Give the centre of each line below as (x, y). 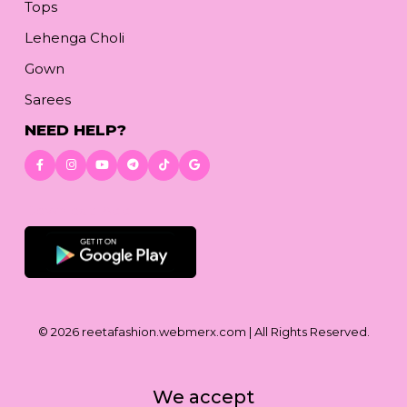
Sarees (48, 99)
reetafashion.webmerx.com (164, 332)
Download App (78, 210)
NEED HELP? (75, 129)
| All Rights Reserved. (308, 332)
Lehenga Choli (74, 37)
